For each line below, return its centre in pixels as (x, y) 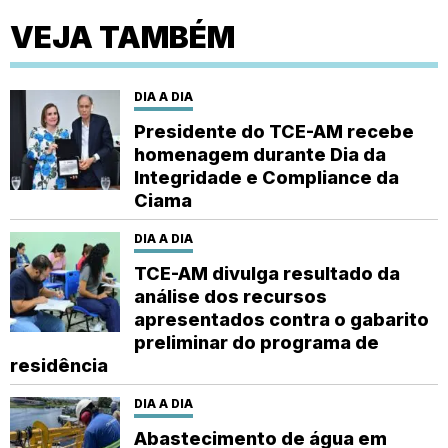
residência (59, 365)
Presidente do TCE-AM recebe (274, 131)
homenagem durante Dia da (260, 154)
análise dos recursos (230, 296)
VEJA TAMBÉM (122, 36)
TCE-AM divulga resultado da (267, 273)
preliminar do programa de (256, 342)
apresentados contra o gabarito (281, 319)
